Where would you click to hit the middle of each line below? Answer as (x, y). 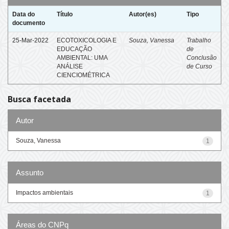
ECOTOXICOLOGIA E (87, 40)
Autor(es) (143, 14)
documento (29, 23)
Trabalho (199, 40)
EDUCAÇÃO (74, 49)
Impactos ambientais (44, 192)
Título (65, 14)
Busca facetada (39, 99)
